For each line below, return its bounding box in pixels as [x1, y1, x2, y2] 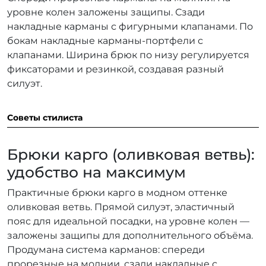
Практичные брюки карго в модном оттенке [7, 187, 227, 199]
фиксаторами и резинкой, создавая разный [7, 64, 224, 75]
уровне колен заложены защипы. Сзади [7, 7, 205, 18]
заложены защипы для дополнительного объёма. [7, 230, 253, 242]
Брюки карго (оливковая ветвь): [7, 145, 255, 164]
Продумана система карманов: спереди [7, 244, 205, 256]
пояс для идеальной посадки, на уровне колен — [7, 216, 249, 227]
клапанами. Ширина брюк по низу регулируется [7, 49, 249, 61]
